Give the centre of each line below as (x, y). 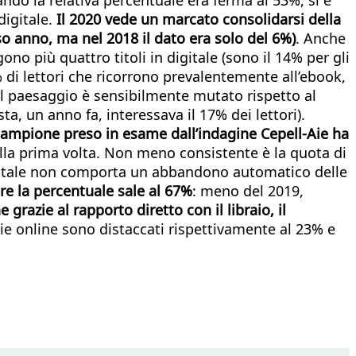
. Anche (321, 38)
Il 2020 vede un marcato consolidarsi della (199, 19)
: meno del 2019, (248, 190)
